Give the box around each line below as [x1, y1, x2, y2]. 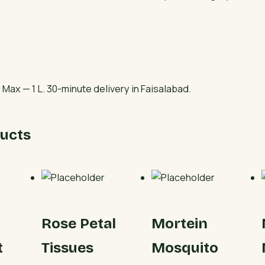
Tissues [41, 239, 94, 257]
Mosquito [151, 239, 219, 257]
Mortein [151, 215, 208, 233]
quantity [141, 3, 178, 17]
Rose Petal [41, 215, 117, 233]
